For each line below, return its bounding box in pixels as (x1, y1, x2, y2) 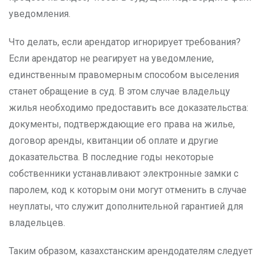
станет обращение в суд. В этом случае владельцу (9, 86, 230, 97)
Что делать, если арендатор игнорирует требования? (9, 36, 241, 48)
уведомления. (9, 8, 70, 19)
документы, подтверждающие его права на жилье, (9, 119, 235, 130)
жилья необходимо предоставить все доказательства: (9, 102, 248, 113)
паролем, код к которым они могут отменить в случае (9, 184, 247, 195)
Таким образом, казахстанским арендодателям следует (9, 245, 252, 257)
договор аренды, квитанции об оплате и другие (9, 135, 218, 146)
